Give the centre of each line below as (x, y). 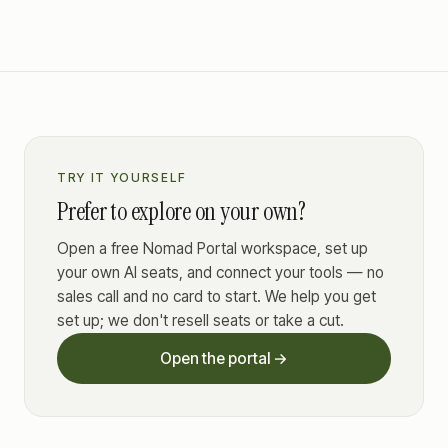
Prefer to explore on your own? (181, 211)
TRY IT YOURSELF (122, 177)
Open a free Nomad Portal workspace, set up (212, 248)
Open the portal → (224, 358)
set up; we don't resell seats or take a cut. (200, 320)
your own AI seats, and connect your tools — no (220, 272)
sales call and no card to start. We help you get (216, 296)
